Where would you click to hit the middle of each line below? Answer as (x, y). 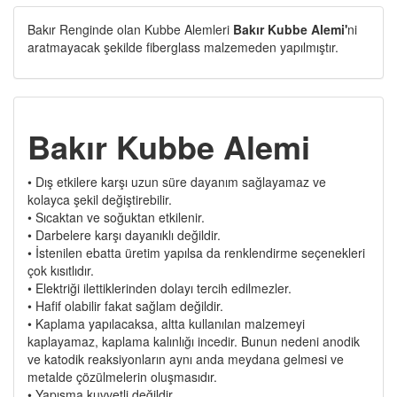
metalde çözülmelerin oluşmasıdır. (124, 376)
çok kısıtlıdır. (61, 270)
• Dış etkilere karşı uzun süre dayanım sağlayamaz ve (177, 181)
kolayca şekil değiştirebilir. (100, 199)
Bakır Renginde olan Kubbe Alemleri (130, 29)
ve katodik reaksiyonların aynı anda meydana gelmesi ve (186, 358)
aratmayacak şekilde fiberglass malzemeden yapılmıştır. (183, 47)
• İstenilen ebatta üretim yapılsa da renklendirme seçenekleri (196, 252)
